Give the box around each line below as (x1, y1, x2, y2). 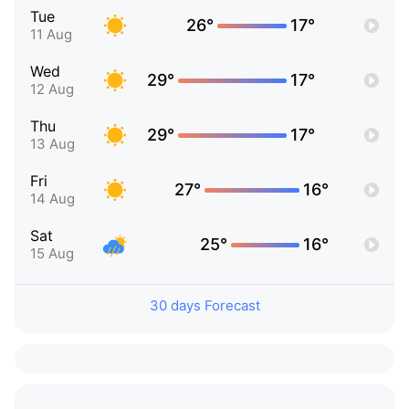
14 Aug (30, 190, 75, 208)
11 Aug (30, 26, 72, 44)
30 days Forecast (149, 297, 260, 315)
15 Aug (30, 245, 74, 263)
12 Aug (30, 80, 74, 99)
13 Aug (30, 135, 75, 153)
